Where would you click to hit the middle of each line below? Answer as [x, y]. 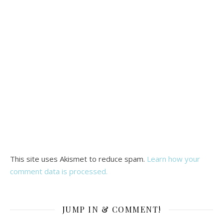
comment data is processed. [59, 171]
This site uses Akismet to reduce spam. [78, 159]
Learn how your [173, 159]
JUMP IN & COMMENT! [111, 209]
